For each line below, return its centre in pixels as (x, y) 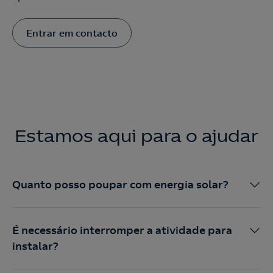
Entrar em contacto (72, 33)
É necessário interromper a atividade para (122, 230)
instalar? (35, 246)
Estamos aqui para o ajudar (136, 136)
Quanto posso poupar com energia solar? (120, 185)
